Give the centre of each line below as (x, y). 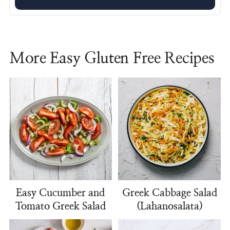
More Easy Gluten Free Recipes (112, 59)
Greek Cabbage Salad (169, 193)
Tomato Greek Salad (60, 207)
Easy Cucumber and (61, 193)
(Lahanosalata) (169, 207)
